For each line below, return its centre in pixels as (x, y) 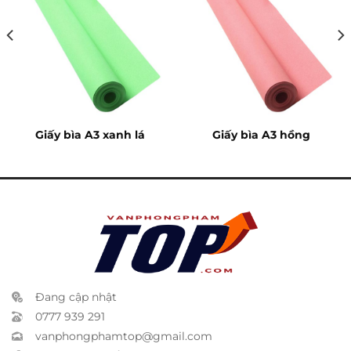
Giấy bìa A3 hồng (261, 135)
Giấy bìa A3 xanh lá (90, 135)
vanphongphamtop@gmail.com (124, 336)
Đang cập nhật (76, 297)
